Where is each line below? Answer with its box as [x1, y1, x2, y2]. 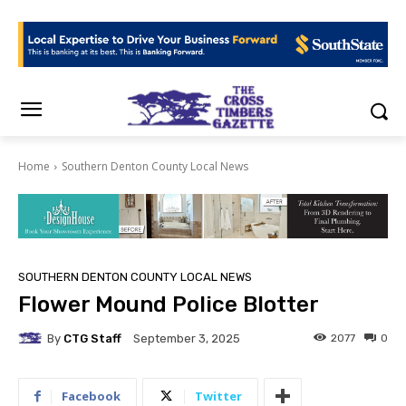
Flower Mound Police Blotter [18, 292, 319, 318]
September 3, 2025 [133, 332, 240, 346]
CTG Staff [63, 331, 121, 345]
